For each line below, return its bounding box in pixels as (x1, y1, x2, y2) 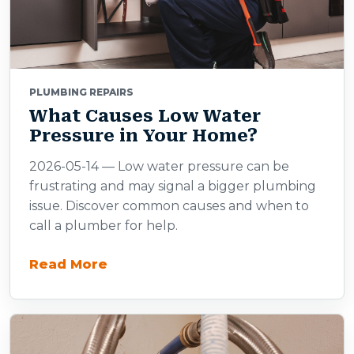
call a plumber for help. (29, 218, 178, 233)
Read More (29, 256, 107, 272)
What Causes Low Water (29, 106, 261, 126)
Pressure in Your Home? (29, 126, 258, 145)
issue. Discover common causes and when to (29, 198, 309, 213)
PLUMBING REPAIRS (29, 86, 134, 98)
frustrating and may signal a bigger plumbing (29, 179, 316, 194)
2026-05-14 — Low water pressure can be (29, 159, 289, 174)
